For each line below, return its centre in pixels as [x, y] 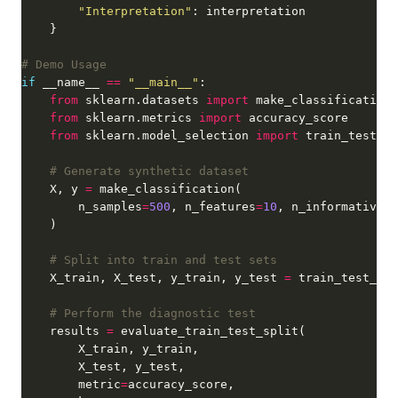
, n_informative [330, 207]
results [64, 331]
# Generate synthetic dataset [149, 171]
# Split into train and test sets [163, 260]
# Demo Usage [64, 64]
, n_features [213, 207]
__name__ [71, 82]
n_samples [82, 207]
